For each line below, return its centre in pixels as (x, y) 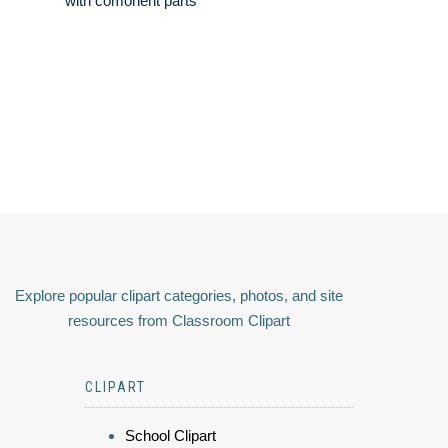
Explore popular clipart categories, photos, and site (179, 296)
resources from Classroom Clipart (179, 321)
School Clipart (170, 436)
